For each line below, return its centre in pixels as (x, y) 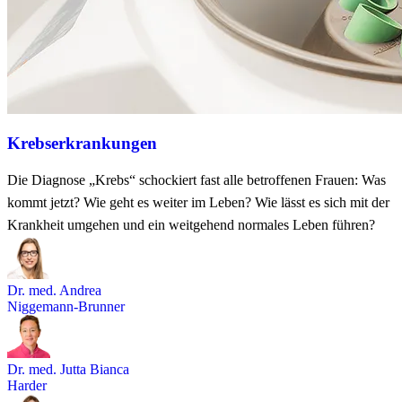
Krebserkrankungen (82, 143)
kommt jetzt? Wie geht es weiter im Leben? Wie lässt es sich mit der (198, 203)
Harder (27, 386)
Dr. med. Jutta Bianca (68, 370)
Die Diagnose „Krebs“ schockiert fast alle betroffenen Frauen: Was (197, 180)
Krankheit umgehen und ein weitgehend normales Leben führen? (191, 225)
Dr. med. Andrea (54, 291)
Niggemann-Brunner (66, 307)
